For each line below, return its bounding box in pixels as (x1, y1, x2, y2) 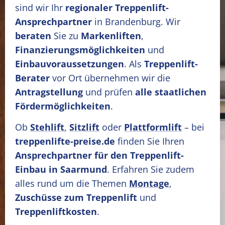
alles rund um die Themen (15, 177, 129, 189)
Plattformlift (124, 121, 182, 133)
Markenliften (81, 30, 141, 42)
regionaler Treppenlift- (65, 2, 169, 14)
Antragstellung (15, 86, 83, 98)
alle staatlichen (135, 86, 206, 98)
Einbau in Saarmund (15, 163, 107, 175)
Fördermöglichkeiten (15, 100, 110, 112)
